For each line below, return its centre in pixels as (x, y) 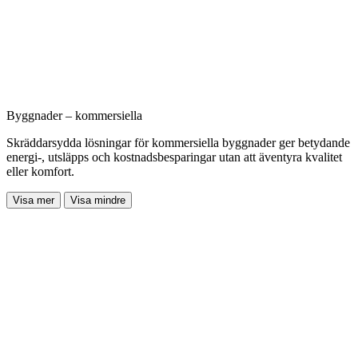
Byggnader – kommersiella (74, 115)
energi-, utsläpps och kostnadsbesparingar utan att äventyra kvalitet (174, 157)
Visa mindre (98, 200)
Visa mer (34, 200)
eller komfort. (40, 171)
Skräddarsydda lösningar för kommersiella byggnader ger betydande (178, 142)
